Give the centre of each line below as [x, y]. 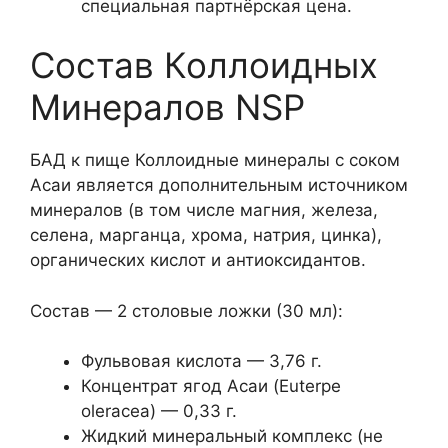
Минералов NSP [167, 107]
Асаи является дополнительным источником [219, 185]
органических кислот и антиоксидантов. [198, 260]
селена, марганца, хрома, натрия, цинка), [206, 235]
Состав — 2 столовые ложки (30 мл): [186, 310]
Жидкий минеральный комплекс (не [232, 436]
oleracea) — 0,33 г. [159, 411]
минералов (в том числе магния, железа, [204, 210]
